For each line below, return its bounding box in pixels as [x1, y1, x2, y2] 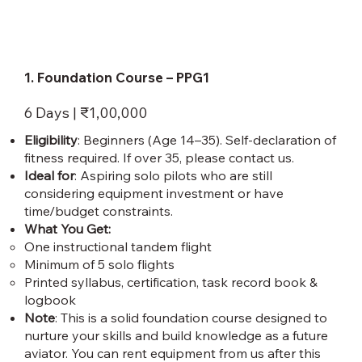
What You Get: [24, 221, 111, 238]
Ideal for [24, 167, 74, 184]
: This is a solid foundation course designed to [55, 309, 327, 326]
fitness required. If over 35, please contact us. [24, 149, 294, 166]
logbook [24, 292, 76, 309]
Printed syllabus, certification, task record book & [24, 274, 318, 291]
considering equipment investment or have [24, 185, 284, 202]
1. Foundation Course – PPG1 [24, 69, 209, 86]
